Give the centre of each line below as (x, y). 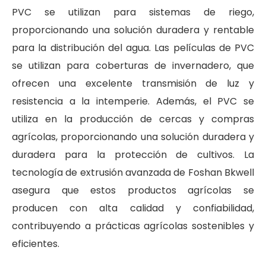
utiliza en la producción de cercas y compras (133, 119)
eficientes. (36, 243)
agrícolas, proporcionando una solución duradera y (133, 137)
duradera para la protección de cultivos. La (133, 154)
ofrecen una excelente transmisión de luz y (133, 83)
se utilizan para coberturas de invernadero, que (133, 65)
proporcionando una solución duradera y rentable (133, 30)
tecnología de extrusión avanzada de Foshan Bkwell (133, 172)
